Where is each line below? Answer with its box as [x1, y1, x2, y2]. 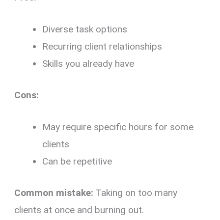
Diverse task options [42, 24, 128, 35]
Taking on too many [93, 187, 178, 198]
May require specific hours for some [42, 121, 194, 133]
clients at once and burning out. [14, 204, 144, 216]
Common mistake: [14, 187, 94, 198]
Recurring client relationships [42, 41, 163, 53]
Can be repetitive [42, 156, 112, 167]
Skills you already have [42, 58, 135, 70]
